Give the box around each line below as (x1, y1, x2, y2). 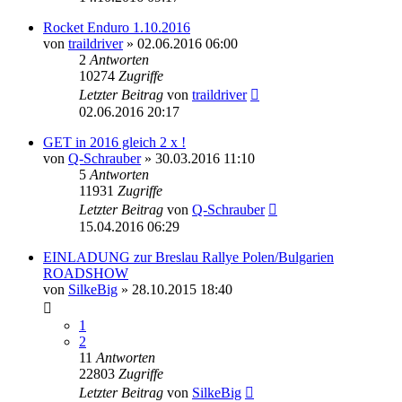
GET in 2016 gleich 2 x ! (43, 134, 186, 150)
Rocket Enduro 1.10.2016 (43, 19, 190, 35)
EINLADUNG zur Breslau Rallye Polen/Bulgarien (43, 249, 334, 265)
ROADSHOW (43, 265, 128, 281)
